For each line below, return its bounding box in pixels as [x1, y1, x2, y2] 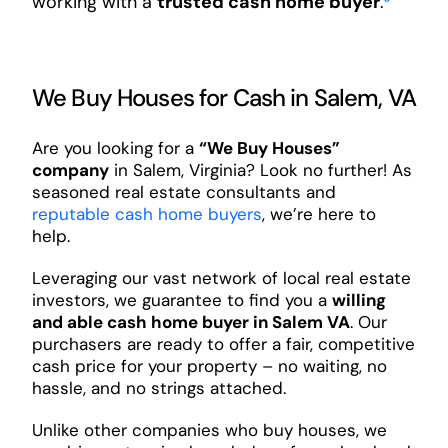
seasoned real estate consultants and [31, 180, 336, 203]
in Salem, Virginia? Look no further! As [108, 158, 412, 181]
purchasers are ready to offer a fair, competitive [31, 332, 415, 355]
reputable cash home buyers [31, 202, 262, 225]
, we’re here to [261, 202, 376, 225]
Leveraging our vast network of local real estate [31, 266, 411, 289]
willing [331, 288, 386, 311]
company [31, 158, 109, 181]
